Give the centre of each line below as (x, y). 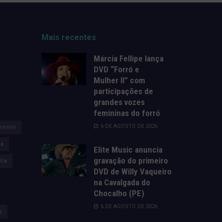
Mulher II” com (119, 81)
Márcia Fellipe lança (128, 59)
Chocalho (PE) (119, 194)
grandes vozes (119, 102)
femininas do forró (127, 113)
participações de (123, 91)
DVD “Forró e (116, 70)
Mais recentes (69, 38)
